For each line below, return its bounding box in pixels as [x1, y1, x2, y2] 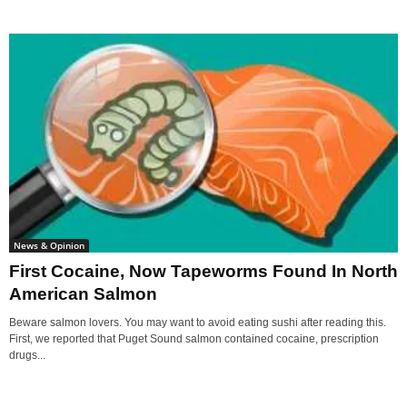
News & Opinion [14, 239, 84, 253]
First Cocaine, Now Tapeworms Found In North [9, 262, 398, 282]
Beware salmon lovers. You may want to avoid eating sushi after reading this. [9, 316, 386, 330]
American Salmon [9, 284, 157, 304]
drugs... [9, 349, 45, 362]
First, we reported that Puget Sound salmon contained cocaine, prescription [9, 333, 379, 346]
